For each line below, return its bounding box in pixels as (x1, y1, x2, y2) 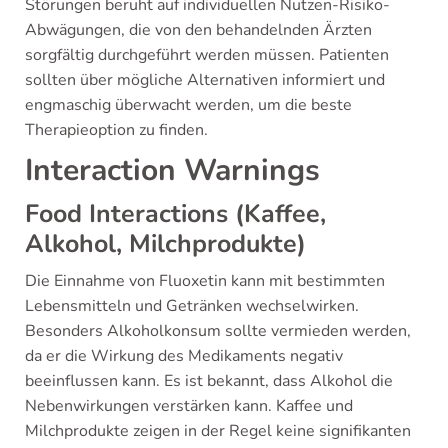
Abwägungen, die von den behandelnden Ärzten (25, 19, 372, 41)
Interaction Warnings (25, 150, 320, 191)
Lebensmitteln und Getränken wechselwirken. (25, 295, 359, 317)
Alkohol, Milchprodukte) (25, 227, 306, 261)
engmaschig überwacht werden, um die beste (25, 94, 352, 116)
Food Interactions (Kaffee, (25, 197, 326, 231)
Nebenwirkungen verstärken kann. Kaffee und (25, 395, 353, 417)
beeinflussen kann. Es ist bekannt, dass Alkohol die (25, 370, 393, 392)
